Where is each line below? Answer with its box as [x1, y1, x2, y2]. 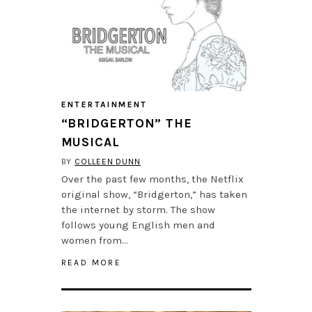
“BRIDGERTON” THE [61, 116, 192, 132]
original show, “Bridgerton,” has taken [61, 188, 247, 201]
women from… [61, 234, 128, 247]
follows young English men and [61, 219, 215, 232]
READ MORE [61, 258, 122, 268]
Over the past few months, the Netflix [61, 173, 244, 186]
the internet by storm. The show [61, 203, 215, 217]
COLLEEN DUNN [75, 157, 141, 167]
